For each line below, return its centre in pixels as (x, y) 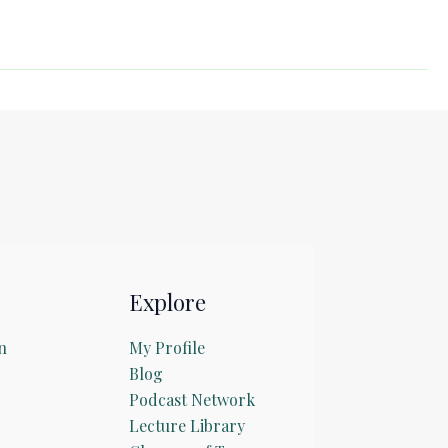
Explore (167, 302)
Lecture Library (186, 426)
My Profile (166, 348)
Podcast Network (191, 400)
